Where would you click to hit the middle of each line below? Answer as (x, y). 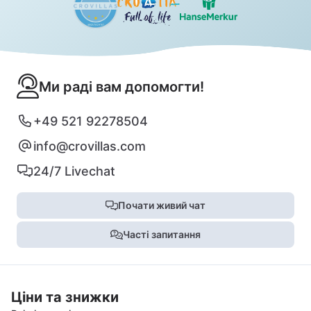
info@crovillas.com (90, 146)
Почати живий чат (161, 205)
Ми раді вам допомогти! (121, 86)
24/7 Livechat (74, 171)
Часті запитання (161, 234)
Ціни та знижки (65, 297)
